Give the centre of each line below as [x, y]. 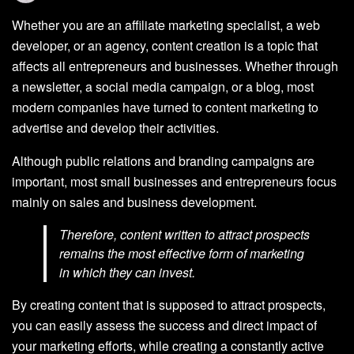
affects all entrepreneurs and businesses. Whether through [175, 66]
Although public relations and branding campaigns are [163, 160]
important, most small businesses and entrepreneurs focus [174, 181]
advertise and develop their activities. [115, 127]
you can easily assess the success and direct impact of [164, 325]
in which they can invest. [127, 272]
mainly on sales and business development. [134, 201]
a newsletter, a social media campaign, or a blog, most [163, 86]
